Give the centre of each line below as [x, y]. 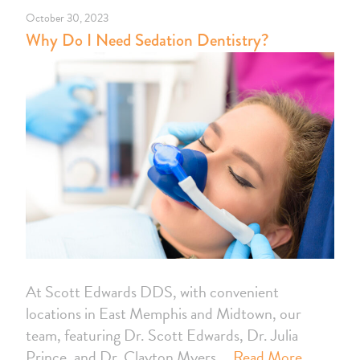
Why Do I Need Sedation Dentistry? [147, 41]
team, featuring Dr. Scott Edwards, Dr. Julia [162, 335]
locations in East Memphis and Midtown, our [164, 313]
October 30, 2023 [67, 18]
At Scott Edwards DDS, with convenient [152, 291]
